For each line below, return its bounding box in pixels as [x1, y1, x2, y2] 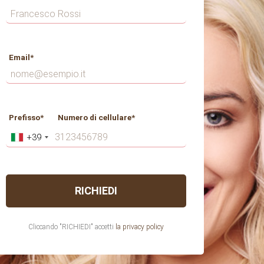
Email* [9, 52, 34, 62]
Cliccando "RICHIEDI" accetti [28, 223, 114, 231]
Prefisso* [9, 113, 44, 122]
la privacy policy [115, 223, 164, 231]
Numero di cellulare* [49, 113, 135, 122]
